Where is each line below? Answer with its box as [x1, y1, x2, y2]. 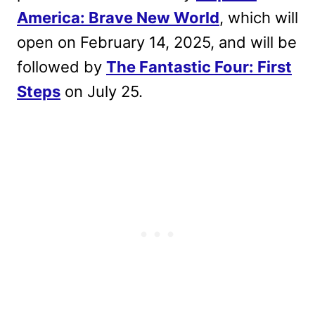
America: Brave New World [17, 8, 219, 27]
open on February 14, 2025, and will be [17, 33, 297, 52]
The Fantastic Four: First [106, 58, 292, 77]
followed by [17, 58, 106, 77]
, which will [219, 8, 298, 27]
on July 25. [60, 82, 143, 101]
